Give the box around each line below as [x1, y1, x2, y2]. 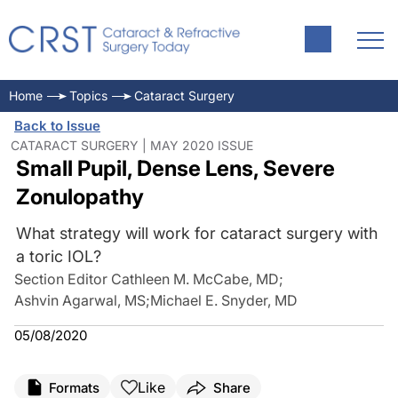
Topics [69, 88, 107, 103]
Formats [49, 378, 99, 396]
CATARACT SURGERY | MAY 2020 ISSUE [11, 138, 253, 153]
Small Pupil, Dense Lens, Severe [15, 155, 335, 181]
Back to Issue [14, 117, 100, 134]
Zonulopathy [15, 184, 144, 210]
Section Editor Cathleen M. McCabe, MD [14, 270, 279, 288]
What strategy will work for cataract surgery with [15, 224, 378, 243]
